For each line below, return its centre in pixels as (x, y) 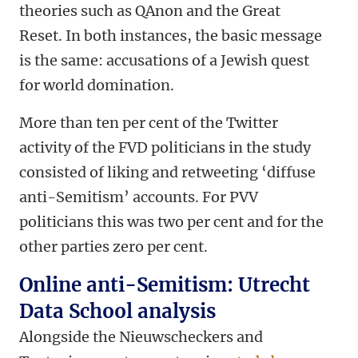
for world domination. (97, 86)
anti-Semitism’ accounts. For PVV (139, 197)
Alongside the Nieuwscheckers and (141, 337)
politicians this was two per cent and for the (171, 222)
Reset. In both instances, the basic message (171, 36)
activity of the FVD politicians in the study (165, 148)
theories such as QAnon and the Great (150, 11)
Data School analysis (117, 312)
